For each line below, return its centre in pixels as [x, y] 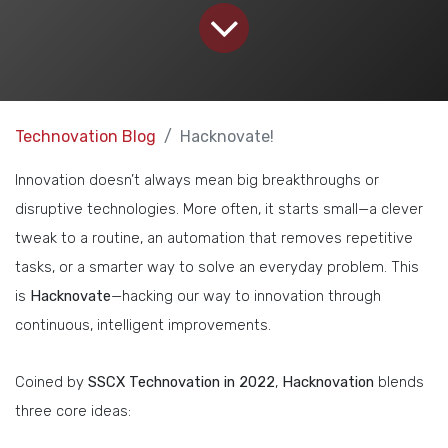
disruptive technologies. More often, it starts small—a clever [219, 208]
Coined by [51, 381]
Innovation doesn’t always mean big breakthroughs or [197, 179]
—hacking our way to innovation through [246, 295]
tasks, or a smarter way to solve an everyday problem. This [217, 266]
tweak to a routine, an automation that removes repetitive [214, 237]
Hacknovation [328, 381]
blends [399, 381]
